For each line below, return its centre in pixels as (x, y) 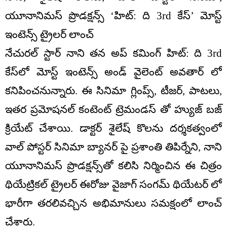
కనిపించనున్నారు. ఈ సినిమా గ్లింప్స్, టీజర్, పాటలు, (113, 90)
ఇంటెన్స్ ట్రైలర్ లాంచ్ (49, 34)
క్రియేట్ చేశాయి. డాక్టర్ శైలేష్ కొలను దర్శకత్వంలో (113, 128)
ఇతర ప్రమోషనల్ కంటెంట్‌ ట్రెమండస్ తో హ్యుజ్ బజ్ (113, 109)
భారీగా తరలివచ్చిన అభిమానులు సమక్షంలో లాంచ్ (113, 203)
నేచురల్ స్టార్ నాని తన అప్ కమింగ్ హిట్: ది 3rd (113, 53)
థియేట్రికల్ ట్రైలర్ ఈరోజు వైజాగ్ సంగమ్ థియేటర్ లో (113, 184)
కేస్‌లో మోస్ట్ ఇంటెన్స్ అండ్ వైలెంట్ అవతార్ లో (113, 72)
